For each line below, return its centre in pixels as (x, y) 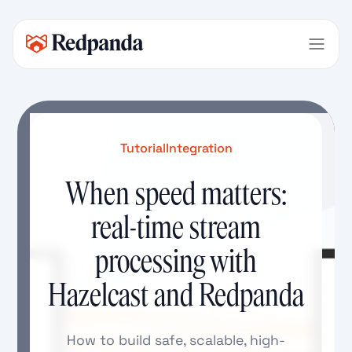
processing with (176, 261)
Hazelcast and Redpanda (176, 295)
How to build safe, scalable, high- (176, 340)
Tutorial (143, 148)
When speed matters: (176, 194)
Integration (199, 148)
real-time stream (176, 227)
